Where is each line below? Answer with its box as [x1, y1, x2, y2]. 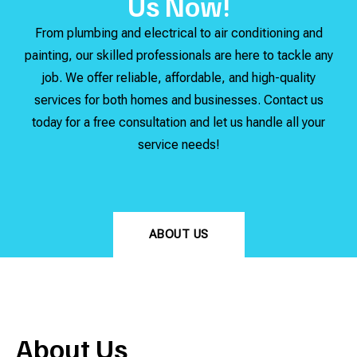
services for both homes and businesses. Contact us [33, 92, 324, 108]
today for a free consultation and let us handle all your [32, 114, 325, 130]
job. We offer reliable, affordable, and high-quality [41, 69, 316, 85]
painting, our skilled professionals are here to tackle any [24, 47, 333, 63]
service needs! [137, 136, 220, 152]
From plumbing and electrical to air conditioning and [34, 25, 323, 41]
